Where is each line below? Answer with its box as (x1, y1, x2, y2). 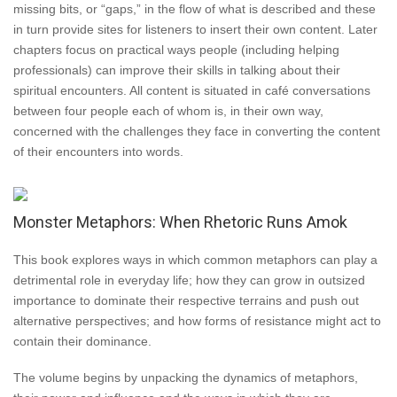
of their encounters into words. (13, 144, 183, 159)
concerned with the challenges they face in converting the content (13, 124, 380, 138)
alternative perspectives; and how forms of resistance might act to (13, 314, 381, 328)
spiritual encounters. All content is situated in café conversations (13, 83, 370, 97)
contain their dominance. (13, 334, 152, 348)
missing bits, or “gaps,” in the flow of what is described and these (13, 2, 376, 16)
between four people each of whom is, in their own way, (13, 104, 323, 118)
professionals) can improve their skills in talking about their (13, 63, 340, 77)
